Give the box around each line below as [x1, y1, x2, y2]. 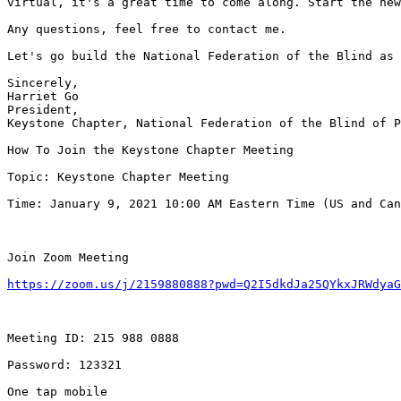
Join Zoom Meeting [7, 251, 129, 265]
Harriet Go [7, 90, 79, 104]
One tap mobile [7, 385, 107, 399]
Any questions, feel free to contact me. [7, 22, 286, 37]
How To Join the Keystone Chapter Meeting [7, 143, 294, 158]
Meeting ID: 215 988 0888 [7, 331, 179, 346]
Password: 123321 [7, 358, 122, 372]
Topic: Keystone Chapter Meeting [7, 170, 229, 184]
